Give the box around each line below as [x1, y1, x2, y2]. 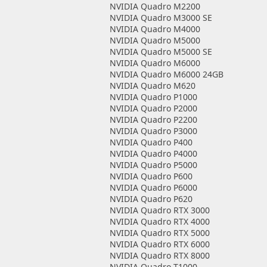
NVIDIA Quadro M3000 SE [109, 12, 212, 23]
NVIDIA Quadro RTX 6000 [109, 238, 210, 250]
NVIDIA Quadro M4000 [109, 23, 200, 35]
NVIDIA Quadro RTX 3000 [109, 204, 210, 216]
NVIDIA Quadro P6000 [109, 182, 197, 193]
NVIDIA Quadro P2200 [109, 114, 197, 125]
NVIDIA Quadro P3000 [109, 125, 197, 136]
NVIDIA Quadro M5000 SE [109, 46, 212, 57]
